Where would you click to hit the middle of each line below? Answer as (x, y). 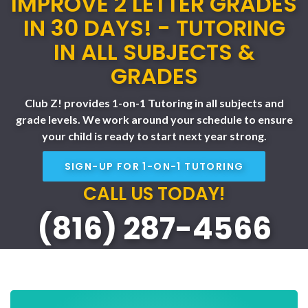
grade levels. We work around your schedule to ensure (154, 119)
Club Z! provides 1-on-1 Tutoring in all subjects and (154, 102)
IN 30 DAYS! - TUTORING (154, 28)
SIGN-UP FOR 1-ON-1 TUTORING (154, 166)
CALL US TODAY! (154, 194)
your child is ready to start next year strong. (154, 135)
